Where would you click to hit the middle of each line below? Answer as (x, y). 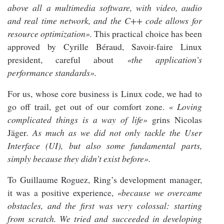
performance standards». (52, 73)
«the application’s (158, 60)
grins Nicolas (177, 120)
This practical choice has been (148, 34)
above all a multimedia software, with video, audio (105, 8)
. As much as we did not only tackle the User (114, 133)
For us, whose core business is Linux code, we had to (105, 94)
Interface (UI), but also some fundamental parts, (105, 146)
